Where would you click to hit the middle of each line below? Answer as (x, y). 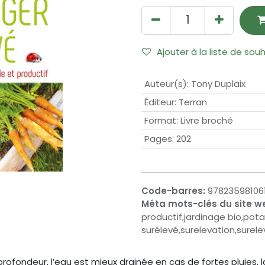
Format (160, 121)
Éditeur (159, 102)
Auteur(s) (165, 84)
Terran (193, 102)
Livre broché (206, 121)
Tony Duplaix (218, 84)
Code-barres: (174, 191)
